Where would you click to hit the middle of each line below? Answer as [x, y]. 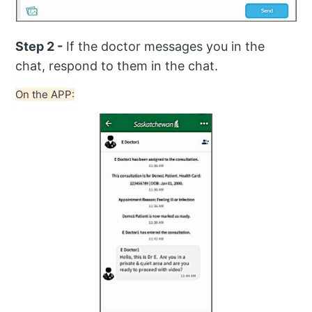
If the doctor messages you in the [164, 47]
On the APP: [45, 95]
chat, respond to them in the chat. [119, 66]
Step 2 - [39, 47]
